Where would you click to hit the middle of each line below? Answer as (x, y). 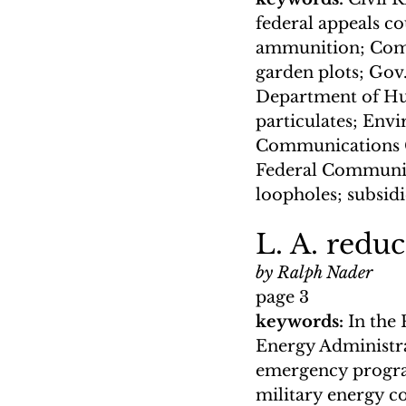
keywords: (302, 321)
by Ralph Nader (314, 272)
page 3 (282, 297)
